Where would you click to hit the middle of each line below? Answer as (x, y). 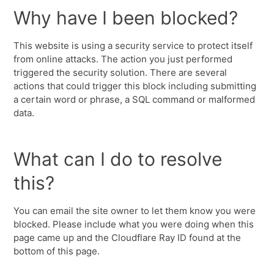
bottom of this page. (57, 251)
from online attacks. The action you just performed (123, 59)
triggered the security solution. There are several (120, 72)
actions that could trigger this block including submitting (135, 86)
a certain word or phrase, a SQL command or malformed (135, 99)
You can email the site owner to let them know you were (135, 211)
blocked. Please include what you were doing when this (134, 224)
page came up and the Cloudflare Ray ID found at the (128, 238)
